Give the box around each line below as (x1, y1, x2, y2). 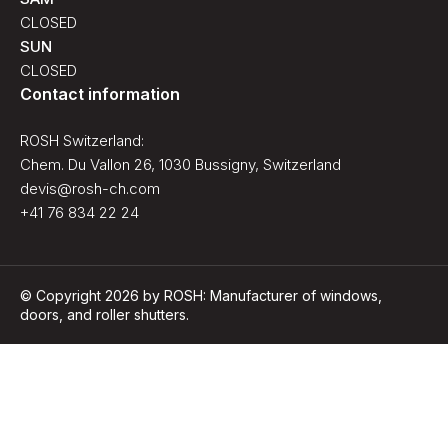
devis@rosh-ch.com (20, 178, 160, 198)
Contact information (20, 83, 180, 104)
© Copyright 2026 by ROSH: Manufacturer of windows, (20, 286, 382, 304)
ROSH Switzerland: (20, 130, 144, 150)
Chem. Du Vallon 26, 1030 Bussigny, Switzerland (20, 154, 341, 174)
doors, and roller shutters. (20, 305, 189, 323)
